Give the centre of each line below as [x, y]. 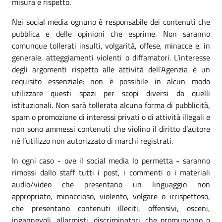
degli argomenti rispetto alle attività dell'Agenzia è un [111, 69]
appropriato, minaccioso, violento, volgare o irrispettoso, [111, 196]
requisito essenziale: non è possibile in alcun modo [111, 81]
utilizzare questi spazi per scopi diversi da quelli [111, 93]
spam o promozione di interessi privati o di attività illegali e [111, 117]
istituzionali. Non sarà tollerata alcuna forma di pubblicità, [111, 105]
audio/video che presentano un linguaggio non [111, 184]
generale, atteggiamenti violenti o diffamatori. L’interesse [111, 57]
